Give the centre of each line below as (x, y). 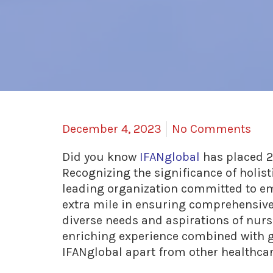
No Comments (211, 129)
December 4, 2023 (112, 129)
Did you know (101, 157)
